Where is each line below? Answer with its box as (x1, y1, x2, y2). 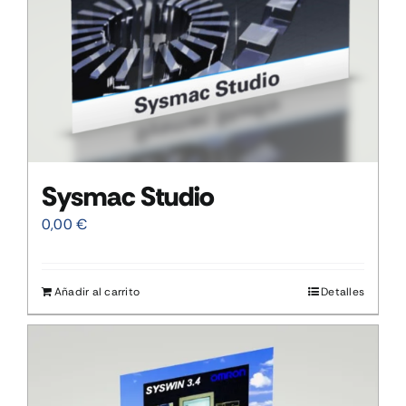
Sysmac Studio (42, 179, 216, 215)
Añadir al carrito (54, 285, 140, 300)
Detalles (321, 285, 364, 300)
